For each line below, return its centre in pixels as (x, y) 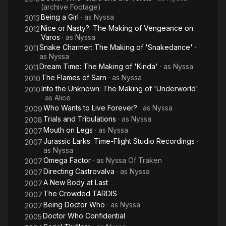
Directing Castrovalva (79, 171)
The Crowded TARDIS (80, 193)
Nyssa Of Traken (134, 160)
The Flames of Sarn (74, 77)
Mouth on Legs (68, 130)
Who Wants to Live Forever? (90, 108)
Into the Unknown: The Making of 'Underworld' (120, 89)
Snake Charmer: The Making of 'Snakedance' (116, 47)
